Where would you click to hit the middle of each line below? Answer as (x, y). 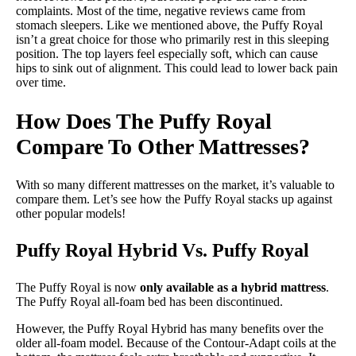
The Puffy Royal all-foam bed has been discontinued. (149, 301)
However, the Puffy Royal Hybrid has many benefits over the (170, 328)
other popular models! (71, 213)
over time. (41, 83)
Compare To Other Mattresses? (163, 146)
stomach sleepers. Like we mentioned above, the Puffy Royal (169, 25)
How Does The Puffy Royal (144, 121)
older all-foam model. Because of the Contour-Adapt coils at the (176, 342)
